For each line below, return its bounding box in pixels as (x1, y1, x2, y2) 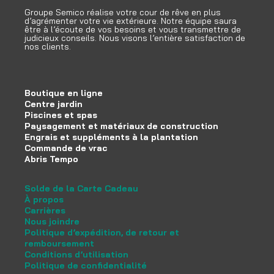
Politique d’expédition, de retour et (24, 226, 179, 238)
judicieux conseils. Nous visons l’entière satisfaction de (24, 32, 245, 43)
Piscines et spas (24, 109, 97, 120)
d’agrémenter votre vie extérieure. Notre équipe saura (24, 15, 237, 26)
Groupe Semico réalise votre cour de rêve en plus (24, 6, 221, 18)
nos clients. (24, 40, 71, 52)
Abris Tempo (24, 153, 78, 165)
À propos (24, 193, 64, 205)
